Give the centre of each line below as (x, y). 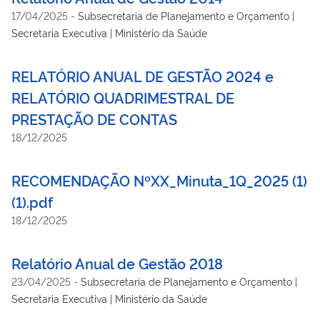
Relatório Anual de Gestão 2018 (117, 262)
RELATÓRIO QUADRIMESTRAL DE (123, 97)
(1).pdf (32, 201)
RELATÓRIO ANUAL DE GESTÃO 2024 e (142, 75)
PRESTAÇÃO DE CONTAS (94, 118)
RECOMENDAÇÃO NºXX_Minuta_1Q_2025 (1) (159, 180)
